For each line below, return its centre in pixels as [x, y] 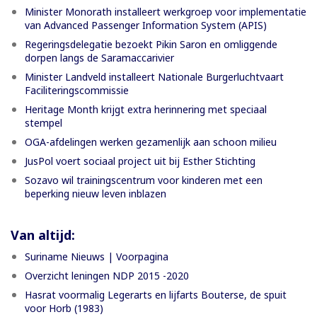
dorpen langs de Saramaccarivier [99, 58]
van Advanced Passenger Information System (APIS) [146, 25]
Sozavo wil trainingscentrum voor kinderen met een [144, 180]
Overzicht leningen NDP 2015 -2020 [107, 276]
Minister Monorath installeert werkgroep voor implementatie [166, 12]
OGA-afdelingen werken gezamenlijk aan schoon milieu [151, 142]
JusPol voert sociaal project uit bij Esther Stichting [140, 161]
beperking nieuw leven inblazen [96, 194]
